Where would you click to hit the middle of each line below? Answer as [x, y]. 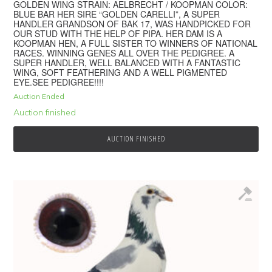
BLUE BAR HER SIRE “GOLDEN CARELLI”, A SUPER [117, 14]
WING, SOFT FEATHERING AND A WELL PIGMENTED [121, 73]
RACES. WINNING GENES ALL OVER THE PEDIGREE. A [124, 53]
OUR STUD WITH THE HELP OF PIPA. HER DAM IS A [118, 34]
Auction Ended [39, 97]
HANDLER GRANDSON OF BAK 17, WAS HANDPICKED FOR [132, 24]
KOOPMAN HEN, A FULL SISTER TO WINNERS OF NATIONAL [136, 43]
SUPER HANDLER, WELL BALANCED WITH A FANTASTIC [127, 63]
